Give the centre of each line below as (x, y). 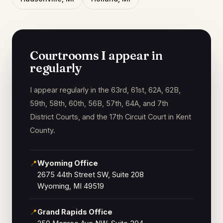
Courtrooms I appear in (96, 56)
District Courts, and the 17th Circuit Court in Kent (111, 117)
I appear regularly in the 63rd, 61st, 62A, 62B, (105, 90)
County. (43, 130)
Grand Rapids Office (75, 212)
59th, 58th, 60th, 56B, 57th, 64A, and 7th (99, 103)
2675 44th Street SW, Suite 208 (91, 174)
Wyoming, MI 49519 (71, 186)
